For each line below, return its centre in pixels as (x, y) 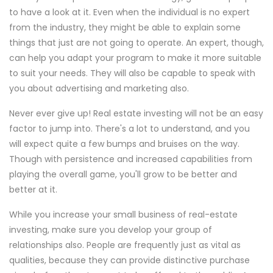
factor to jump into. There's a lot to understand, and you (129, 129)
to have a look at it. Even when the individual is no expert (129, 12)
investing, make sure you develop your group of (111, 230)
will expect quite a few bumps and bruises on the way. (124, 144)
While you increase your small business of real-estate (123, 214)
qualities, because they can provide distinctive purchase (129, 260)
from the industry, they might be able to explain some (125, 27)
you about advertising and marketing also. (99, 88)
